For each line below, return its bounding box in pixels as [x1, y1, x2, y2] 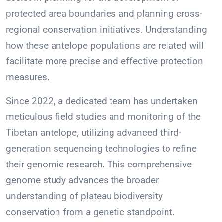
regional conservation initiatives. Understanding [6, 24, 207, 36]
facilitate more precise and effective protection [6, 55, 203, 67]
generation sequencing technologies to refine [6, 143, 197, 155]
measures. [6, 71, 50, 83]
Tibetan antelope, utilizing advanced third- [6, 127, 181, 139]
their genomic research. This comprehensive [6, 159, 192, 170]
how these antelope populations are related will [6, 40, 204, 52]
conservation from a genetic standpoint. [6, 206, 175, 218]
